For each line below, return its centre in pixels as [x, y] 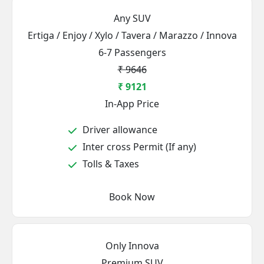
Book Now [132, 197]
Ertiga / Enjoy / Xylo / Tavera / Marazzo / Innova [132, 35]
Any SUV [132, 18]
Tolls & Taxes [110, 164]
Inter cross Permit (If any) [138, 147]
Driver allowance [119, 130]
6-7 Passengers [132, 52]
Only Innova [132, 246]
